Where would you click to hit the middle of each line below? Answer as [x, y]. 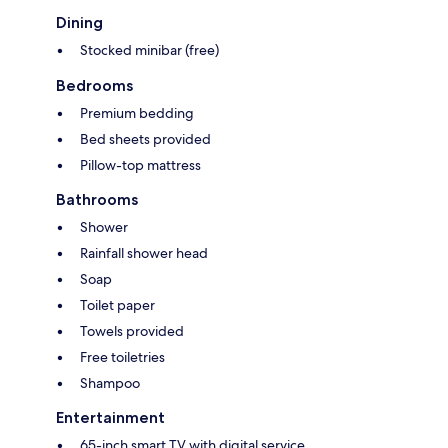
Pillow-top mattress [140, 165]
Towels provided [132, 331]
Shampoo [110, 383]
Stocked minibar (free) [149, 50]
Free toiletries [122, 357]
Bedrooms [94, 86]
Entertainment [110, 418]
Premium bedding [137, 113]
